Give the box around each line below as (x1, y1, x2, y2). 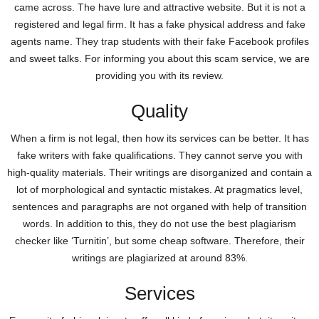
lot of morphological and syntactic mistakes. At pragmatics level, (16, 183, 303, 195)
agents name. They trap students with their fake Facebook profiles (10, 35, 309, 47)
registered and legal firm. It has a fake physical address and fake (14, 18, 305, 30)
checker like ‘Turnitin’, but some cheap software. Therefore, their (14, 234, 305, 246)
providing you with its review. (95, 69, 224, 81)
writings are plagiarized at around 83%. (71, 251, 248, 263)
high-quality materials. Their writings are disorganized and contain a (7, 166, 312, 178)
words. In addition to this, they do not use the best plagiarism (23, 217, 296, 229)
